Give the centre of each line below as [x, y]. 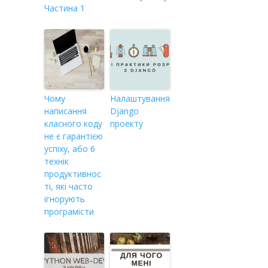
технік [57, 161]
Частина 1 [65, 8]
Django [124, 111]
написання [66, 111]
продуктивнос [73, 173]
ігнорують [65, 199]
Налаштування [140, 98]
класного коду [73, 123]
